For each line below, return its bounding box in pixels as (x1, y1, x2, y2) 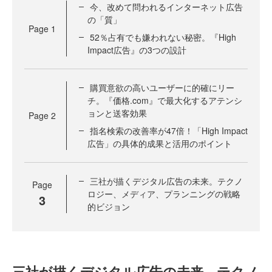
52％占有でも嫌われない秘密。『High (90, 31, 236, 43)
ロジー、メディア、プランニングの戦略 (87, 188, 240, 200)
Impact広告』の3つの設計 (87, 44, 186, 56)
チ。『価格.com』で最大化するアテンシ (87, 94, 242, 106)
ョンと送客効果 (87, 107, 147, 119)
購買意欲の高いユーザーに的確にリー (90, 81, 234, 93)
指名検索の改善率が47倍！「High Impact (90, 124, 248, 137)
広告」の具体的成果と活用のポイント (87, 137, 232, 149)
